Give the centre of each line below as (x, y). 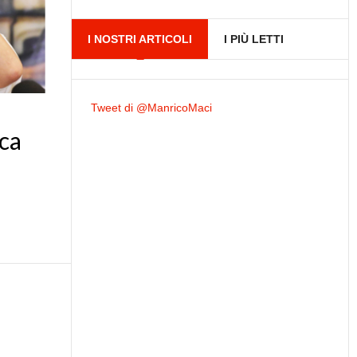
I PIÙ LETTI (254, 39)
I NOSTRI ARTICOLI (140, 39)
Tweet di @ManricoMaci (152, 108)
